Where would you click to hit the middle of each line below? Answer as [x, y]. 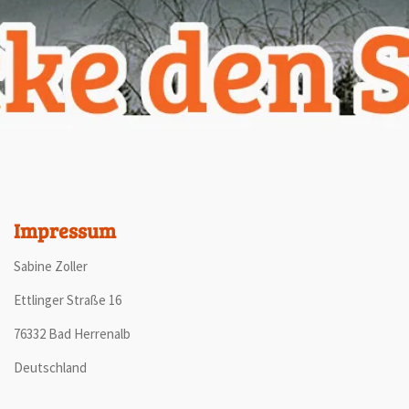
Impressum [65, 231]
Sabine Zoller [51, 266]
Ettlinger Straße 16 [68, 300]
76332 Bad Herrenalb [72, 334]
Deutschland [50, 367]
